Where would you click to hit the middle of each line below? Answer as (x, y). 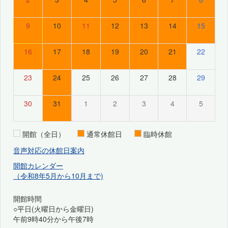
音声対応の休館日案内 (49, 150)
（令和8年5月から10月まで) (58, 175)
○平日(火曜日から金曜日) (57, 208)
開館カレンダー (38, 165)
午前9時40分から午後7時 (53, 219)
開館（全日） (44, 134)
